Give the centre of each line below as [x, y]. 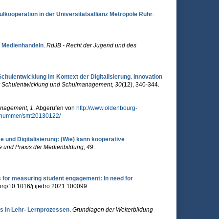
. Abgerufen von [55, 108]
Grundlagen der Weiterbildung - [114, 210]
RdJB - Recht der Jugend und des [91, 45]
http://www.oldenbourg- [107, 108]
